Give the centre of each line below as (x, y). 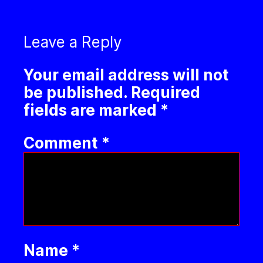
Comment (63, 143)
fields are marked (92, 110)
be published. (75, 93)
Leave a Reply (73, 42)
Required (166, 93)
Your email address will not (126, 75)
